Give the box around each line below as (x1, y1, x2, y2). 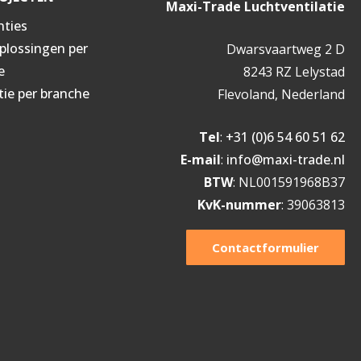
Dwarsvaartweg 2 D (226, 39, 345, 58)
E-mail (180, 150, 221, 168)
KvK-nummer (197, 195, 281, 214)
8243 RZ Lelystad (243, 62, 345, 81)
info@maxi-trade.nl (226, 150, 345, 168)
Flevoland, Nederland (217, 85, 345, 103)
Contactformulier (211, 239, 319, 255)
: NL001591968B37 (232, 172, 345, 191)
